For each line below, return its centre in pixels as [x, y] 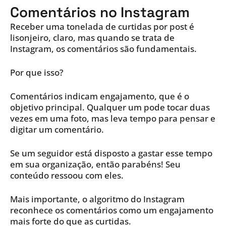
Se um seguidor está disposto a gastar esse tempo [111, 153]
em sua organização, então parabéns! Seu [95, 164]
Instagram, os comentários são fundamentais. [103, 49]
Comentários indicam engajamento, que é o [100, 96]
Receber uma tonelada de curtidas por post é [102, 27]
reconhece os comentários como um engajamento [112, 210]
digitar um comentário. [57, 130]
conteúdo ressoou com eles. [67, 176]
